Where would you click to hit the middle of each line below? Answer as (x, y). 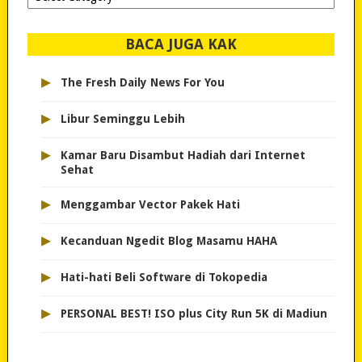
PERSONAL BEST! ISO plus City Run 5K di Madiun (194, 314)
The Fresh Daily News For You (142, 83)
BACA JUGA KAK (181, 44)
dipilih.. (44, 8)
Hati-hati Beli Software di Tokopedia (164, 278)
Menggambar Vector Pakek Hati (150, 205)
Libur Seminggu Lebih (122, 119)
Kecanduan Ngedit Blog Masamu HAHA (168, 241)
